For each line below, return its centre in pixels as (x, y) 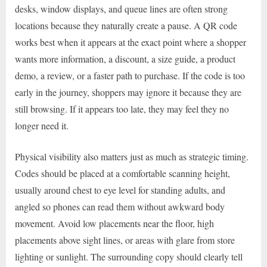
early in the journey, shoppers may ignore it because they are (128, 92)
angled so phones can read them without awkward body (120, 206)
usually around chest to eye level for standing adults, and (120, 190)
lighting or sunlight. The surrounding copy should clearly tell (129, 256)
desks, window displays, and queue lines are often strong (121, 8)
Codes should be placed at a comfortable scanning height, (122, 173)
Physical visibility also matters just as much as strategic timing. (132, 156)
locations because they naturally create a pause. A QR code (126, 25)
